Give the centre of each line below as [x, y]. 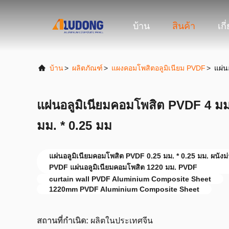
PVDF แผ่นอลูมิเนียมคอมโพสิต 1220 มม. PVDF [123, 167]
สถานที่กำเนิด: [63, 221]
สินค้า [184, 26]
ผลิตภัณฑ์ [87, 68]
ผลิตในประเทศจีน [122, 221]
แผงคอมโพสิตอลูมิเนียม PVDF [158, 68]
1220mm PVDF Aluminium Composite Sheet [124, 189]
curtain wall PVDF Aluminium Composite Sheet [130, 179]
